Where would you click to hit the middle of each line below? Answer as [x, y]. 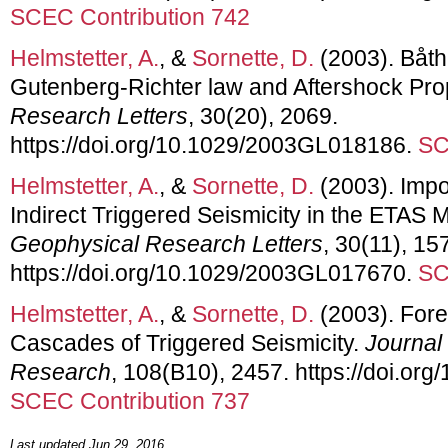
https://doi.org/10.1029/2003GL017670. [214, 272]
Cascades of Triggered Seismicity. [187, 342]
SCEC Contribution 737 [130, 400]
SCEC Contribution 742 [130, 16]
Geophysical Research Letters [166, 243]
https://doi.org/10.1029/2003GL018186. [214, 144]
